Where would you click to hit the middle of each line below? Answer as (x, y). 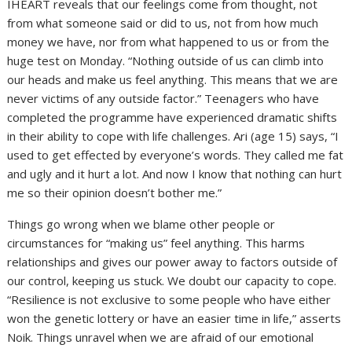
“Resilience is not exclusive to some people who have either (169, 300)
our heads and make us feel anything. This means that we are (173, 80)
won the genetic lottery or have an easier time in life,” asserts (174, 319)
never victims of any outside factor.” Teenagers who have (163, 99)
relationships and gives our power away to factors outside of (172, 262)
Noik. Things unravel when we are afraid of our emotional (161, 337)
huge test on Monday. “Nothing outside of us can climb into (166, 61)
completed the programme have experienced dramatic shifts (172, 117)
